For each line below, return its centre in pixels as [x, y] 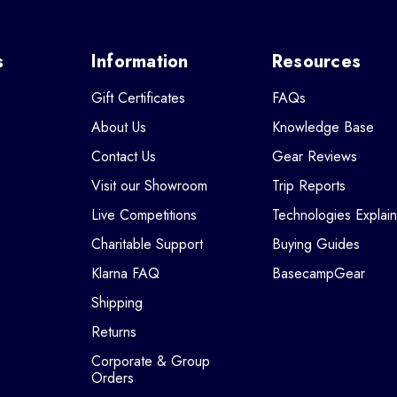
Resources [316, 61]
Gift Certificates [138, 97]
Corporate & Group [150, 361]
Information [140, 61]
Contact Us [123, 156]
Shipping [117, 302]
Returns [113, 331]
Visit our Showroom [149, 185]
